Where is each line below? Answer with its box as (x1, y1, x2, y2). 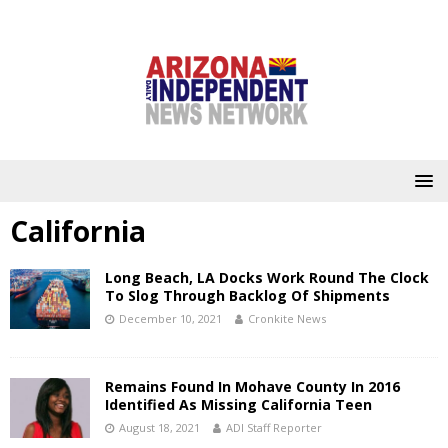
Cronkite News (248, 311, 326, 326)
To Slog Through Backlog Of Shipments (105, 286, 390, 305)
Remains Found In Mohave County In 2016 (105, 377, 400, 396)
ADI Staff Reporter (226, 420, 322, 435)
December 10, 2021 (119, 311, 222, 326)
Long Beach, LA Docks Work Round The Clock (105, 268, 429, 287)
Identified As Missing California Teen (105, 395, 372, 414)
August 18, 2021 (119, 420, 200, 435)
